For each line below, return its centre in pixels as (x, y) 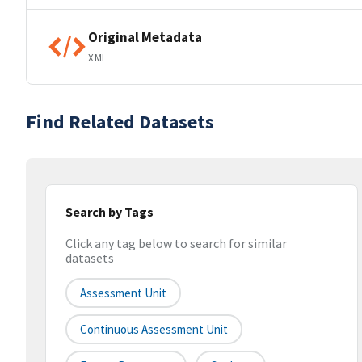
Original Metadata (145, 37)
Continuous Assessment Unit (154, 330)
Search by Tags (109, 212)
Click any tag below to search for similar (176, 244)
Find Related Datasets (120, 122)
